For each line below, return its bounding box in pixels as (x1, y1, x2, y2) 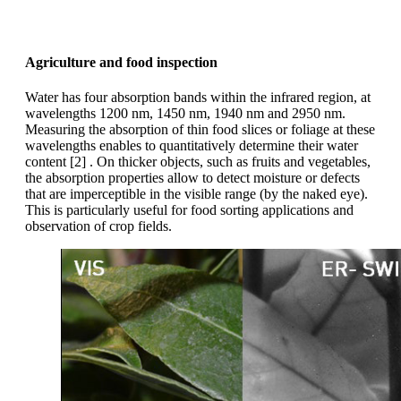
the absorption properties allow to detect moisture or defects (25, 170, 360, 186)
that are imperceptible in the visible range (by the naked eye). (25, 186, 368, 202)
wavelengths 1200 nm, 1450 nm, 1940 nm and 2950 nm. (25, 106, 346, 122)
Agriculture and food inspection (25, 55, 218, 71)
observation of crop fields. (25, 218, 172, 235)
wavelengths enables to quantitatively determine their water (25, 138, 358, 154)
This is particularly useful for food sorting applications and (25, 202, 354, 218)
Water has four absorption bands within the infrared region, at (25, 90, 371, 106)
